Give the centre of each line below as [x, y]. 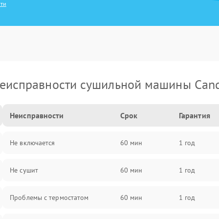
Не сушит [24, 170]
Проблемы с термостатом [49, 197]
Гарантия [194, 115]
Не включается [33, 143]
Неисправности [37, 115]
